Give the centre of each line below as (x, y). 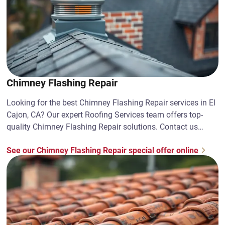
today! (18, 139)
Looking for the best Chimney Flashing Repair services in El (111, 103)
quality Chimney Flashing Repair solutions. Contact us (102, 127)
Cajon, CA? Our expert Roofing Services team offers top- (105, 115)
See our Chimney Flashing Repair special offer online (103, 150)
